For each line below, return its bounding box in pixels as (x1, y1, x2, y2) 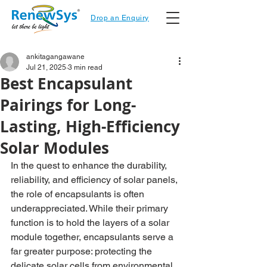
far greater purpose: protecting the (11, 246, 154, 257)
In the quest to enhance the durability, (11, 160, 169, 171)
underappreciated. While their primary (11, 203, 170, 214)
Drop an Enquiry (91, 14, 149, 22)
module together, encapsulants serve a (11, 231, 176, 243)
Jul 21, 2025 (26, 63, 66, 72)
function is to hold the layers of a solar (11, 217, 172, 228)
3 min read (68, 63, 103, 72)
